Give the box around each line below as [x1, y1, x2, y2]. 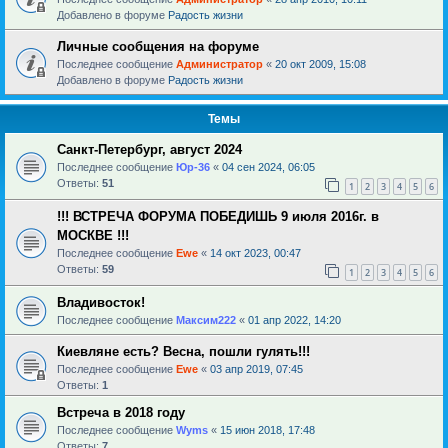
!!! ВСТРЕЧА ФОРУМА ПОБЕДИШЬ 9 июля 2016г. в [57, 208, 379, 224]
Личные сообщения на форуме [57, 38, 259, 54]
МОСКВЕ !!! [57, 227, 129, 243]
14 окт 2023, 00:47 [210, 246, 301, 259]
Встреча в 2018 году [57, 404, 185, 420]
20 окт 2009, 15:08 [275, 57, 366, 70]
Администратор [176, 57, 263, 70]
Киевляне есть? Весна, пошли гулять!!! [57, 343, 310, 359]
